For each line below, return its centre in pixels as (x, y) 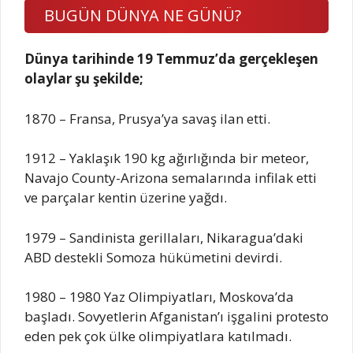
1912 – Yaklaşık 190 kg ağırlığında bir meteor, (167, 158)
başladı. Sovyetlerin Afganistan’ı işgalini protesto (176, 317)
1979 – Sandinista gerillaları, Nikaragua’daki (164, 237)
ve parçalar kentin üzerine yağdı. (126, 198)
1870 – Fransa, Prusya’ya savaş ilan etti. (147, 118)
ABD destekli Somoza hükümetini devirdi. (153, 257)
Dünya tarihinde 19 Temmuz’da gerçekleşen (171, 59)
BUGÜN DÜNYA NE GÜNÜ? (143, 16)
